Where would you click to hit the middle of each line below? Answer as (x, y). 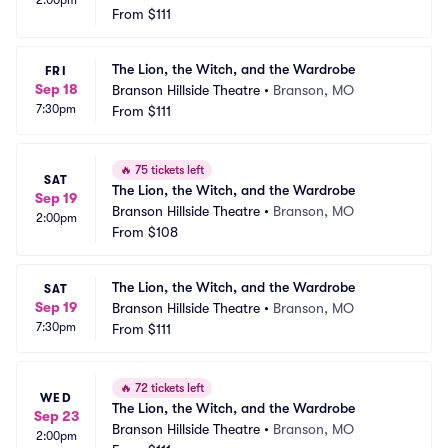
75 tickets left (168, 170)
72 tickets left (168, 388)
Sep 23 (56, 416)
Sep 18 (56, 89)
